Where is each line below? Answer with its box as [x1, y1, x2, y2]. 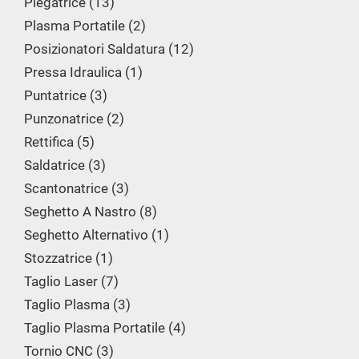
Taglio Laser [24, 273, 98, 289]
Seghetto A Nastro [24, 204, 136, 220]
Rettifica [24, 134, 74, 150]
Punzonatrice [24, 111, 103, 127]
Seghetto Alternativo [24, 227, 148, 243]
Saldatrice [24, 157, 85, 173]
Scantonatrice [24, 180, 108, 196]
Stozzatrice [24, 250, 92, 266]
